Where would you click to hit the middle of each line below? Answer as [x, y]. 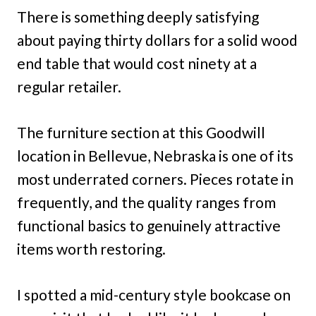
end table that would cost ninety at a [137, 63]
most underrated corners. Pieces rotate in [155, 178]
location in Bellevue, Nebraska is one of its [155, 155]
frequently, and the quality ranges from [146, 202]
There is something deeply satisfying [138, 16]
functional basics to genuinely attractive [149, 225]
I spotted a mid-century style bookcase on [154, 294]
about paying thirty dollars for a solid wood [157, 39]
